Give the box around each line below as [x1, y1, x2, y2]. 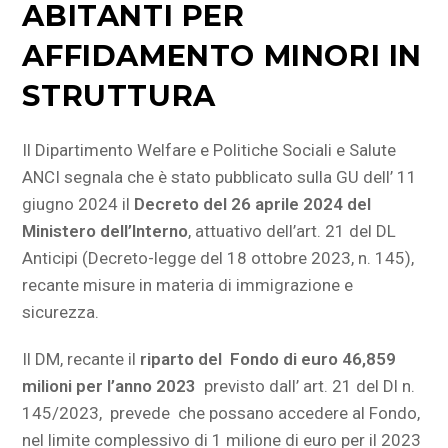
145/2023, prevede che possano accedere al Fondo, [22, 403, 421, 423]
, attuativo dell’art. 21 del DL [188, 221, 397, 241]
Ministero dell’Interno [22, 221, 189, 241]
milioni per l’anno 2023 [22, 376, 197, 396]
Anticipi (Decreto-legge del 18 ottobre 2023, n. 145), [22, 248, 415, 268]
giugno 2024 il [22, 194, 135, 214]
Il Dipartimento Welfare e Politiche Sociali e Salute [22, 140, 397, 160]
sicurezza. [22, 302, 100, 322]
